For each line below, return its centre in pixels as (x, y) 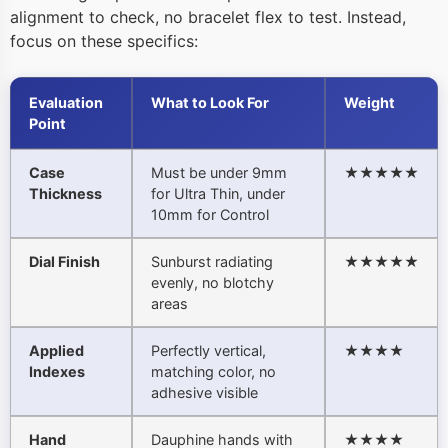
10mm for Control (210, 215)
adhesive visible (204, 393)
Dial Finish (64, 262)
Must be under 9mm (219, 173)
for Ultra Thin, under (218, 194)
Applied (56, 351)
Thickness (65, 194)
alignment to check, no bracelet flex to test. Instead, (208, 17)
